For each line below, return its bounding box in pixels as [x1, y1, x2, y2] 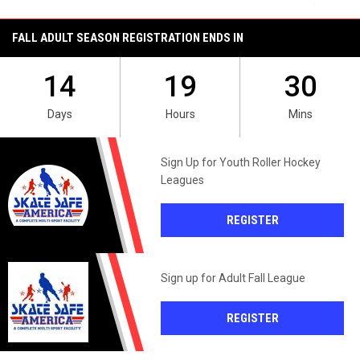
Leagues [161, 174, 204, 187]
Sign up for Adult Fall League [161, 272, 305, 285]
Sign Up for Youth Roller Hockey [161, 156, 321, 170]
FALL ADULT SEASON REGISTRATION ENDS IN [12, 31, 243, 46]
